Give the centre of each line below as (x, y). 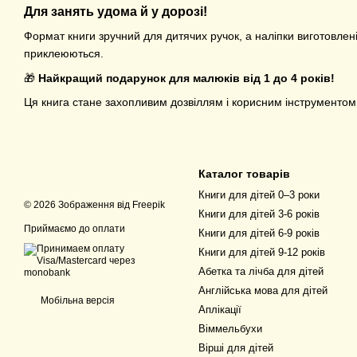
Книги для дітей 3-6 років (259, 214)
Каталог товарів (244, 174)
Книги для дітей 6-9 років (259, 233)
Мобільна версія (76, 300)
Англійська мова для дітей (263, 290)
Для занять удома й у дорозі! (116, 12)
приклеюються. (64, 54)
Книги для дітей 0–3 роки (259, 195)
